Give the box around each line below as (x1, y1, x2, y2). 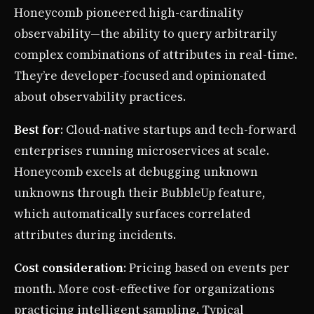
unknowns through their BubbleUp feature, (14, 184, 266, 202)
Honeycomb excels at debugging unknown (14, 163, 258, 181)
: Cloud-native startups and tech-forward (60, 121, 296, 139)
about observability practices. (14, 88, 186, 106)
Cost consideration (14, 259, 123, 277)
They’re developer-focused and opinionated (14, 67, 266, 85)
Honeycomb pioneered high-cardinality (14, 4, 243, 22)
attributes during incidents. (14, 226, 176, 244)
